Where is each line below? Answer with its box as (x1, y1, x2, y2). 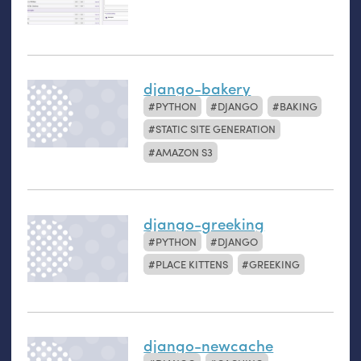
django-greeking (143, 211, 265, 234)
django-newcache (143, 334, 274, 357)
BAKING (279, 98, 317, 114)
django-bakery (143, 76, 251, 99)
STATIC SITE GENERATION (156, 121, 276, 137)
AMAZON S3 (156, 144, 214, 160)
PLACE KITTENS (156, 256, 229, 272)
